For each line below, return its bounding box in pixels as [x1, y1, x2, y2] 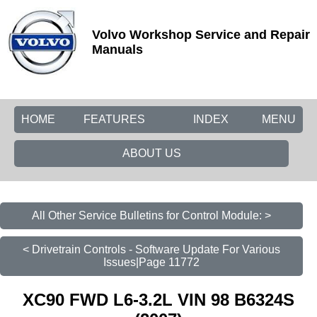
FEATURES [83, 113, 145, 125]
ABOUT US [122, 147, 181, 159]
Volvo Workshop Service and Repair [92, 28, 310, 42]
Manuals [92, 42, 143, 57]
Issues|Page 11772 [103, 256, 200, 268]
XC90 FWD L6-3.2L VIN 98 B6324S [23, 289, 294, 309]
